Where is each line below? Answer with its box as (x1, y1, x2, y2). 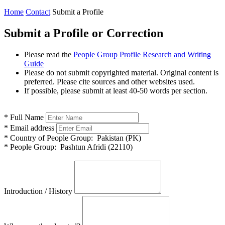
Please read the (24, 50, 73, 59)
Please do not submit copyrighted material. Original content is (24, 68, 218, 77)
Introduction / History (4, 186, 72, 195)
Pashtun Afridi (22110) (56, 142, 133, 151)
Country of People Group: (8, 133, 93, 142)
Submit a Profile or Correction (4, 26, 163, 40)
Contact (26, 7, 50, 16)
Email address (8, 123, 54, 132)
